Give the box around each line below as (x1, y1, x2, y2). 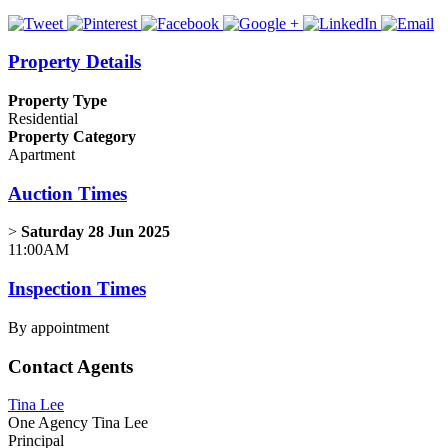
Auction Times (8, 182, 127, 204)
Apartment (8, 146, 75, 164)
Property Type (8, 92, 107, 110)
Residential (8, 110, 78, 128)
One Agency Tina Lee (8, 414, 148, 432)
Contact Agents (8, 355, 133, 377)
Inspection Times (8, 278, 146, 300)
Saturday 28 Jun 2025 (21, 223, 170, 241)
